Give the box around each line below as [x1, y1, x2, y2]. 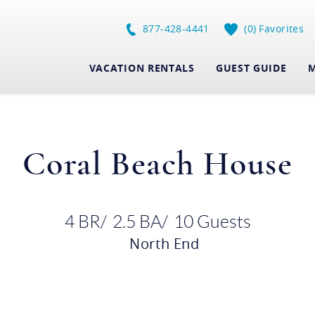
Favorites [259, 22, 304, 35]
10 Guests [173, 212, 251, 231]
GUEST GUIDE [215, 61, 287, 75]
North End [129, 234, 200, 253]
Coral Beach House [22, 148, 293, 181]
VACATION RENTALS [89, 61, 195, 75]
